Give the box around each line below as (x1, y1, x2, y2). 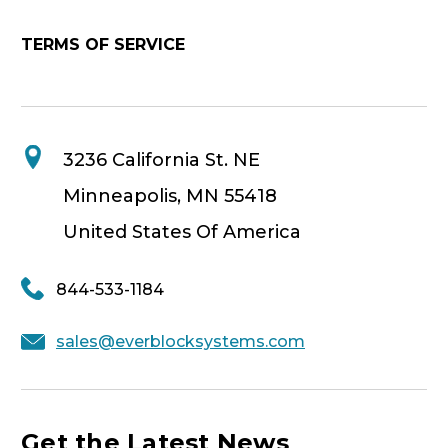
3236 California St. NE (63, 149, 260, 172)
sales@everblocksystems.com (56, 332, 305, 352)
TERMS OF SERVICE (21, 35, 185, 55)
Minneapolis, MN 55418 (63, 185, 277, 208)
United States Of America (63, 221, 301, 244)
